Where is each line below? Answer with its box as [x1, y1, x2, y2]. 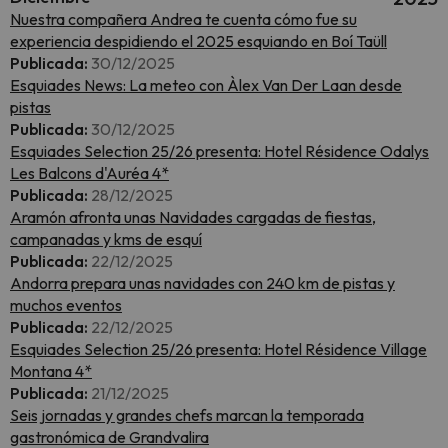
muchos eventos [10, 295, 122, 315]
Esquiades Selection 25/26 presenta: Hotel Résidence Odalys [10, 141, 429, 161]
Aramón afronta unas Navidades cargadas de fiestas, [10, 207, 376, 227]
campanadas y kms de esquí [10, 229, 202, 249]
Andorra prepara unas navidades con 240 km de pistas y [10, 273, 395, 293]
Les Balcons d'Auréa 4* [10, 163, 169, 183]
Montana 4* [10, 361, 92, 381]
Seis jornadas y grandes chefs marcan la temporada [10, 405, 364, 425]
